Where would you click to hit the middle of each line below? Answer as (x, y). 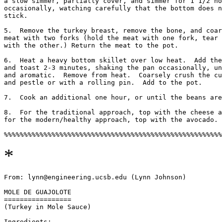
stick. (18, 16)
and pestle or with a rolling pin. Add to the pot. (105, 83)
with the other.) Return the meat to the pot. (93, 46)
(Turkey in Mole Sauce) (48, 207)
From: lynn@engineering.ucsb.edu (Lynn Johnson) (95, 177)
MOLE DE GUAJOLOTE (40, 192)
